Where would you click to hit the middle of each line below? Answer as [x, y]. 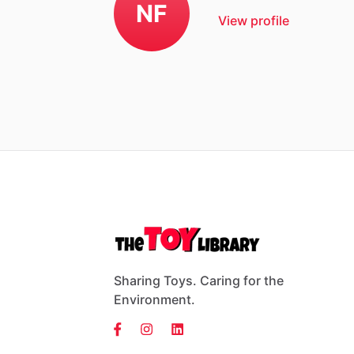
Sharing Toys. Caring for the [199, 281]
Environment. [154, 299]
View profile [254, 20]
